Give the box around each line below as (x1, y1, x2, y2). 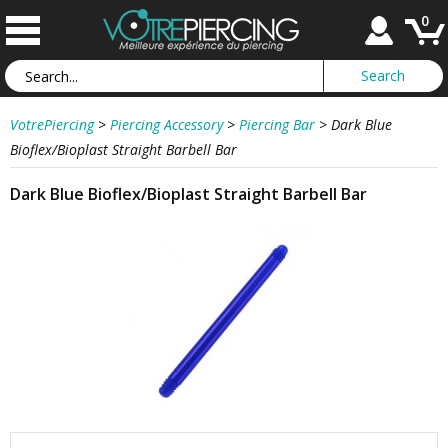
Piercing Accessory (110, 115, 223, 134)
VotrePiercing (10, 115, 94, 134)
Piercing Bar (239, 115, 315, 134)
